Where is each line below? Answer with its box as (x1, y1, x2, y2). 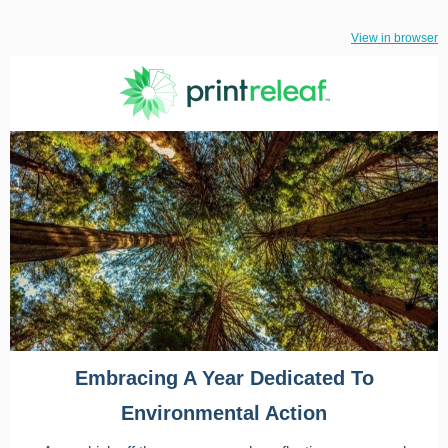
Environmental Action (121, 402, 327, 424)
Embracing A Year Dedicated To (74, 367, 374, 389)
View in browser (351, 31, 438, 45)
